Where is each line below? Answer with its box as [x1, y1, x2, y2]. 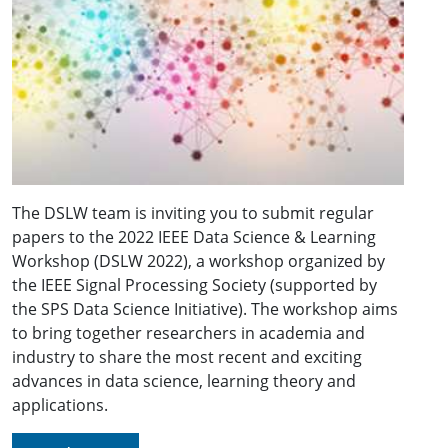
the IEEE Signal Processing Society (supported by [12, 274, 377, 297]
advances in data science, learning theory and [12, 370, 356, 393]
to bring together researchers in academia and [12, 322, 365, 345]
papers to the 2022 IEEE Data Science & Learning [12, 226, 376, 249]
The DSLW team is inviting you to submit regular [12, 202, 374, 225]
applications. [12, 394, 108, 417]
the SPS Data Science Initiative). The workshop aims [12, 298, 398, 321]
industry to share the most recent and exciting [12, 346, 362, 369]
